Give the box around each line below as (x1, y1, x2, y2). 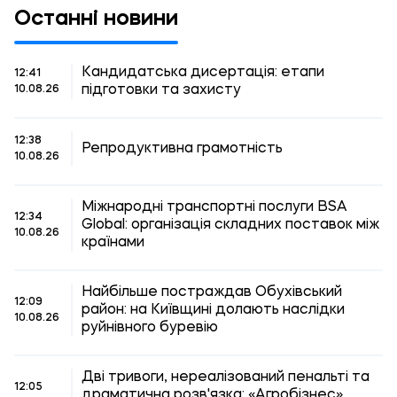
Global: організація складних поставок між (82, 218, 379, 232)
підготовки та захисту (82, 83, 241, 97)
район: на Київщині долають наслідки (82, 303, 345, 317)
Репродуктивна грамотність (82, 142, 283, 156)
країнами (82, 236, 144, 250)
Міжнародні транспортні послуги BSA (82, 200, 347, 214)
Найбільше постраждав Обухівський (82, 285, 342, 300)
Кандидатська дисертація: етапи (82, 66, 324, 80)
